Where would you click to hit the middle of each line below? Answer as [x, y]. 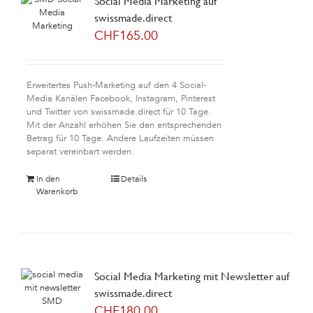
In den [48, 179]
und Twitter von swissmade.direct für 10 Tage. [118, 112]
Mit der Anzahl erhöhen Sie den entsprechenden [124, 125]
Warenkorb [57, 191]
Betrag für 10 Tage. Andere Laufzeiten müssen [120, 138]
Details [134, 179]
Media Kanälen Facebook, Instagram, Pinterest [121, 99]
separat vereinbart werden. [80, 152]
